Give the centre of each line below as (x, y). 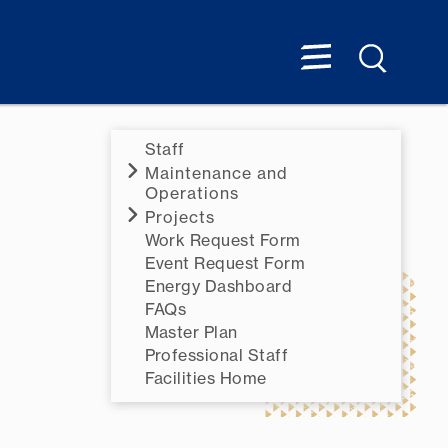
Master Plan (191, 332)
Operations (192, 193)
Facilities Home (205, 378)
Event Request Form (225, 263)
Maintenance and (216, 173)
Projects (180, 217)
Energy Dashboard (218, 286)
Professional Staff (216, 355)
